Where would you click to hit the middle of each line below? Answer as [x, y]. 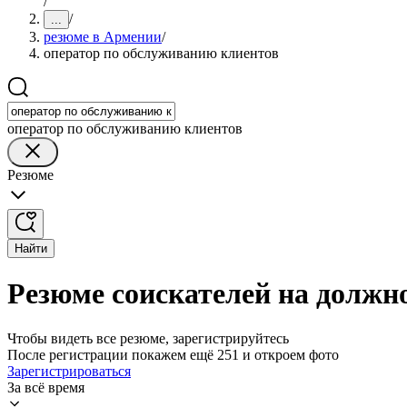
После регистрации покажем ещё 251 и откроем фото [173, 354]
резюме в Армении [103, 37]
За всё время [46, 387]
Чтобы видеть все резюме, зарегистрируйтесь [148, 338]
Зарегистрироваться [69, 371]
